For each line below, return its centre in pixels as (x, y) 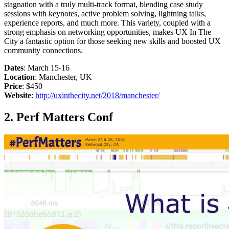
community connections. (43, 51)
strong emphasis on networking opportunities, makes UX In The (108, 32)
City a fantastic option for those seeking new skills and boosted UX (112, 41)
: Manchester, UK (63, 77)
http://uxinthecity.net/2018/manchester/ (97, 96)
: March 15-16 (47, 68)
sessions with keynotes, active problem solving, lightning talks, (105, 14)
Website (18, 96)
